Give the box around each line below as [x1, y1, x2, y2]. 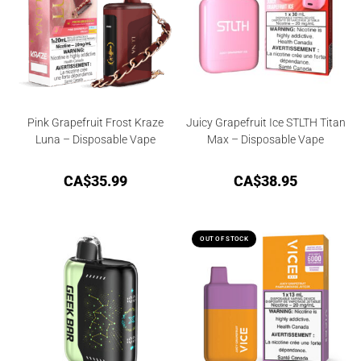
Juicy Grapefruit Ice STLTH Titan [185, 115, 346, 129]
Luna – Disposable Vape [35, 132, 156, 146]
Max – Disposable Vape [207, 132, 325, 146]
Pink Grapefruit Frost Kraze [27, 115, 164, 129]
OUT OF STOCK [200, 235, 248, 243]
